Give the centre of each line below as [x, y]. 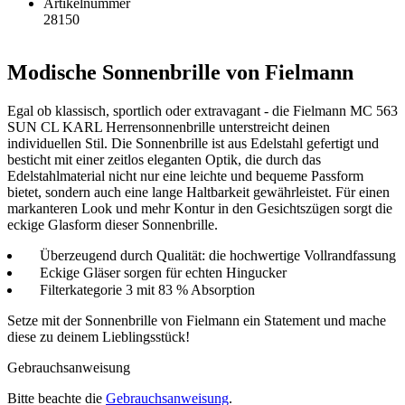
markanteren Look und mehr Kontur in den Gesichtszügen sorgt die [200, 208]
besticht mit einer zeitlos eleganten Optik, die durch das [164, 159]
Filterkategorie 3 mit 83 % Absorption [147, 289]
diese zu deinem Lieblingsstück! [99, 336]
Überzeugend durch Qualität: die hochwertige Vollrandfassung [218, 255]
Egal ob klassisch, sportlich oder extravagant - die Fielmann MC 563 [202, 110]
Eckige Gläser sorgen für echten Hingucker [163, 272]
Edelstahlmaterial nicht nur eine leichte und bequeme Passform [185, 175]
